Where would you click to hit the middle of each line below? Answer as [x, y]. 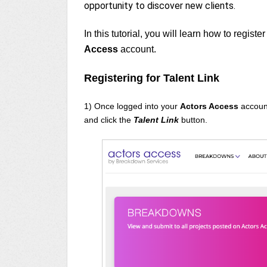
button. [194, 119]
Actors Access [210, 106]
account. [137, 49]
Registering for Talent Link [152, 78]
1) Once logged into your [132, 106]
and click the [108, 119]
